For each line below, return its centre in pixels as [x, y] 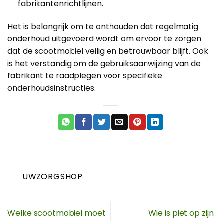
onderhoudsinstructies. [52, 88]
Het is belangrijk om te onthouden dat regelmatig [103, 27]
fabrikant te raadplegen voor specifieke [85, 76]
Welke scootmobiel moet [56, 213]
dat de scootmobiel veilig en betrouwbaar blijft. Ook [108, 51]
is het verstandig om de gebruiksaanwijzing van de [104, 64]
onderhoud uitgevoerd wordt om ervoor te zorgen [104, 39]
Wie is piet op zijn [181, 213]
